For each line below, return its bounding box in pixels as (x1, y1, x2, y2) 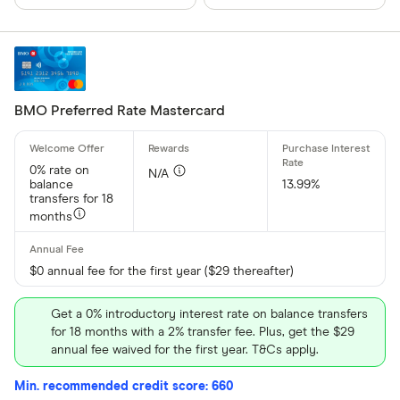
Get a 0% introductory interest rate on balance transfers (51, 307, 368, 321)
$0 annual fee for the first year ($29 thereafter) (29, 264, 294, 278)
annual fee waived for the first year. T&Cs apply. (51, 343, 319, 356)
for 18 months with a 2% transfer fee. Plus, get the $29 (51, 325, 354, 338)
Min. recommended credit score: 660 (14, 379, 233, 393)
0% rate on (29, 163, 89, 177)
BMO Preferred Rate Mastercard (14, 103, 225, 118)
